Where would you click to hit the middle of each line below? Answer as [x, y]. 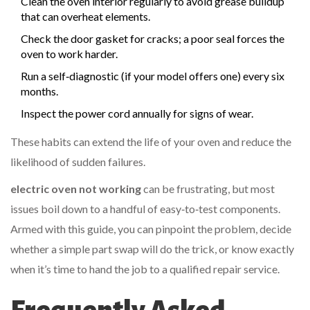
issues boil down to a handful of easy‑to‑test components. [145, 209]
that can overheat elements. [85, 17]
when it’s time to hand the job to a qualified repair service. [145, 269]
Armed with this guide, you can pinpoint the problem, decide [151, 229]
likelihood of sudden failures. [78, 162]
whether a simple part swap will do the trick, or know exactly [152, 249]
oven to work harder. [69, 54]
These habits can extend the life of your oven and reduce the [151, 142]
